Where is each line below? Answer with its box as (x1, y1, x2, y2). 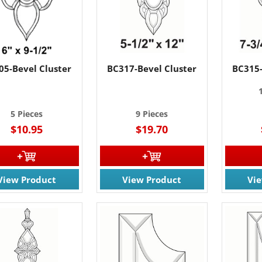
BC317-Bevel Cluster (107, 63, 197, 74)
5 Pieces (11, 108, 43, 119)
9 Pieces (136, 108, 168, 119)
